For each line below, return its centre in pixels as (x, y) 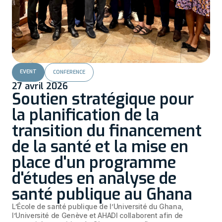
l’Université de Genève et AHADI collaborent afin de (97, 216)
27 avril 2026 (40, 86)
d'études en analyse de (94, 179)
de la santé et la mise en (100, 147)
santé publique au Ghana (102, 194)
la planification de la (85, 115)
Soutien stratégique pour (103, 99)
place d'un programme (94, 163)
